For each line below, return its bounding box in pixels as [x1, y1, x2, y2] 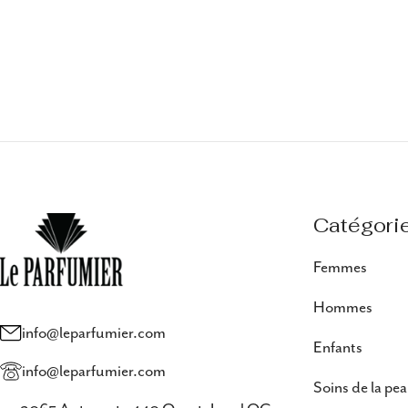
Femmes [312, 258, 367, 277]
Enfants [312, 338, 362, 357]
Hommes [312, 298, 372, 317]
